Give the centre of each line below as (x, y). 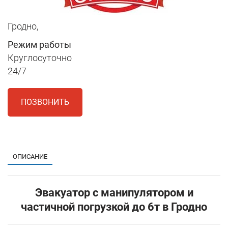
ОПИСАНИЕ (30, 157)
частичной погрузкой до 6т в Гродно (114, 207)
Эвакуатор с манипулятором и (114, 193)
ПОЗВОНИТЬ (45, 102)
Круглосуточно (40, 58)
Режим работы (39, 45)
